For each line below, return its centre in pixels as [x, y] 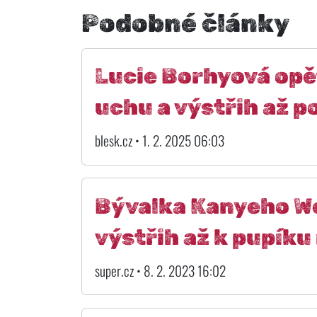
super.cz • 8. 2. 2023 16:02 [160, 270]
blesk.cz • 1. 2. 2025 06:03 [159, 141]
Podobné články [186, 23]
